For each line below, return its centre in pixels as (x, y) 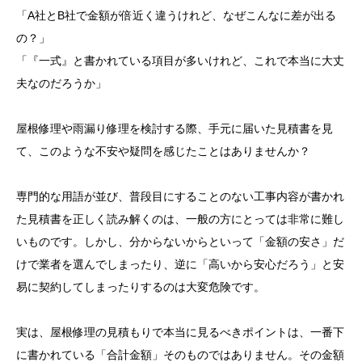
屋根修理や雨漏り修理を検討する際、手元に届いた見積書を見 (175, 129)
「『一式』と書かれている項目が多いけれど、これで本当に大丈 (180, 61)
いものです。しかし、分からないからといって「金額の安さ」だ (180, 242)
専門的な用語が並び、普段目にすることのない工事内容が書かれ (180, 197)
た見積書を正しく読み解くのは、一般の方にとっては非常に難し (180, 219)
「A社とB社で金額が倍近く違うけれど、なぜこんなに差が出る (176, 16)
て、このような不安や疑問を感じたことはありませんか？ (163, 152)
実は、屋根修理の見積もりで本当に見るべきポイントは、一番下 (180, 333)
